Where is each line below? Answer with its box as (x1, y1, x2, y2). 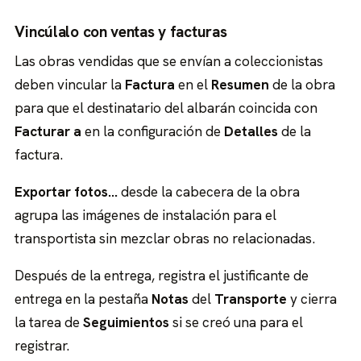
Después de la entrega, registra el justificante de (15, 266, 309, 284)
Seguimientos (83, 313, 170, 331)
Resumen (211, 76, 270, 94)
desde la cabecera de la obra (118, 182, 301, 201)
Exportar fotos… (15, 182, 118, 201)
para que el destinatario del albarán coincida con (15, 99, 318, 118)
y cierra (287, 289, 338, 308)
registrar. (15, 336, 70, 355)
